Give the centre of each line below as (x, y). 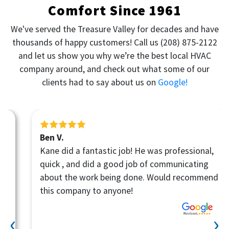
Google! (173, 82)
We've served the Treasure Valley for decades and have (114, 29)
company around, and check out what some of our (114, 69)
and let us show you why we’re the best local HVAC (114, 55)
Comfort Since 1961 (114, 10)
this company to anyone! (71, 190)
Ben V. (36, 137)
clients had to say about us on (100, 82)
